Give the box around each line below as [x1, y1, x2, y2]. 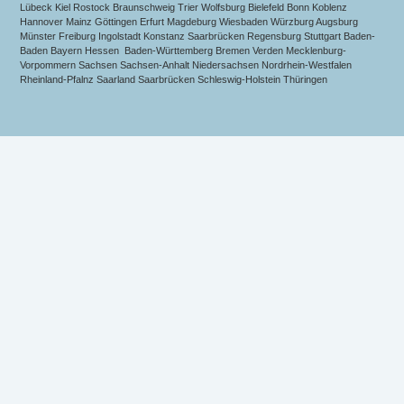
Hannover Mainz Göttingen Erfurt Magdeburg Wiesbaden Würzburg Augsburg [20, 16, 359, 28]
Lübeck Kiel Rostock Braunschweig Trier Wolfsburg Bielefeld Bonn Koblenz [20, 2, 348, 14]
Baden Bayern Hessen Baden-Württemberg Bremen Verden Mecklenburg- [20, 45, 347, 57]
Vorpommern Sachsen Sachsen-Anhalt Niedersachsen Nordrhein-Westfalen [20, 60, 353, 71]
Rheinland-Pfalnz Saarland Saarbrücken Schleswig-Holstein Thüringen [20, 74, 331, 86]
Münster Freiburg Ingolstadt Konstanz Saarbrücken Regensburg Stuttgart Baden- [20, 31, 376, 42]
